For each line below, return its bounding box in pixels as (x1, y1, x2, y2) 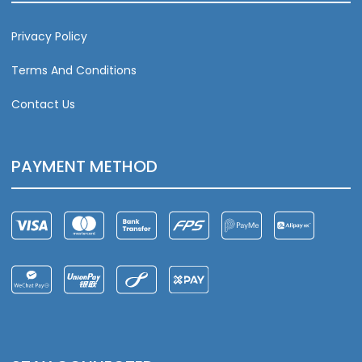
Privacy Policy (11, 28, 87, 45)
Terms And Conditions (11, 62, 137, 79)
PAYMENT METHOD (11, 155, 158, 179)
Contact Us (11, 96, 75, 113)
